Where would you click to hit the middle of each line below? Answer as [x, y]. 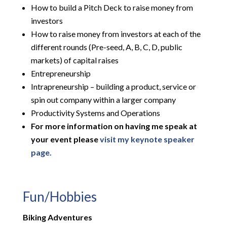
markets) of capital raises [74, 60]
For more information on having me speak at [114, 126]
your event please [65, 139]
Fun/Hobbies [60, 197]
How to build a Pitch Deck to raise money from [112, 8]
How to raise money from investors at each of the [116, 34]
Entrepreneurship [61, 73]
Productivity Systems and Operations [95, 113]
